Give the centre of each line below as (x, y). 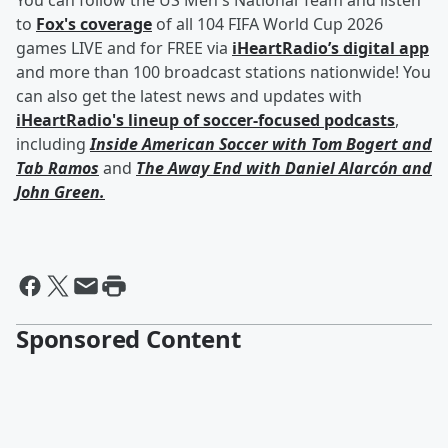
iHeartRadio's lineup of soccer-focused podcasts (205, 120)
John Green (58, 192)
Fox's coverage (94, 24)
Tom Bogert (356, 144)
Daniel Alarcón (341, 168)
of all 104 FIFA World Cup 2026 (267, 24)
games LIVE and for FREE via (124, 48)
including (53, 144)
